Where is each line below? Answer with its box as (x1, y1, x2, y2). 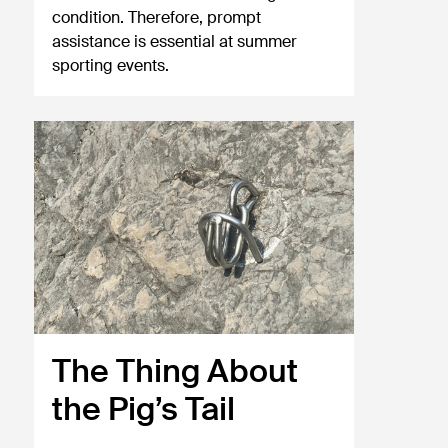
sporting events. (52, 54, 170, 76)
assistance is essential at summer (52, 30, 298, 52)
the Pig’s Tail (52, 387, 236, 430)
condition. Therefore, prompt (52, 6, 262, 28)
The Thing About (52, 349, 299, 392)
